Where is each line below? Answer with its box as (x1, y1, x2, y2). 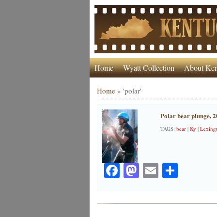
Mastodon (139, 160, 201, 181)
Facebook (119, 160, 179, 181)
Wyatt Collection (123, 62, 174, 73)
